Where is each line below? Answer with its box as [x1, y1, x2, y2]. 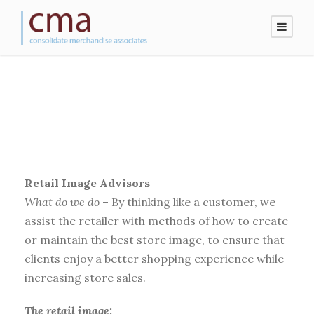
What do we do [25, 194, 100, 209]
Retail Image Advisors [25, 175, 150, 190]
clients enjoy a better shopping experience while [25, 251, 284, 266]
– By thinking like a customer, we [100, 194, 275, 209]
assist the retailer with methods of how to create [25, 213, 288, 228]
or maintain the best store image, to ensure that [25, 232, 285, 247]
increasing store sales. [25, 270, 146, 285]
